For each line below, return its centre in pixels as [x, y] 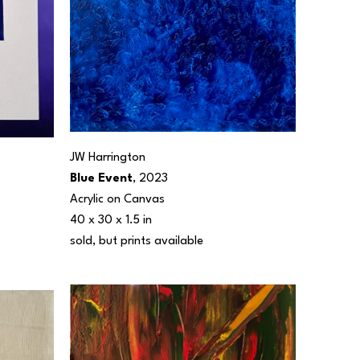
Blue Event [101, 179]
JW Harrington [108, 158]
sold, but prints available [138, 242]
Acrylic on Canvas [117, 200]
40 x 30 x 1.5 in [111, 221]
